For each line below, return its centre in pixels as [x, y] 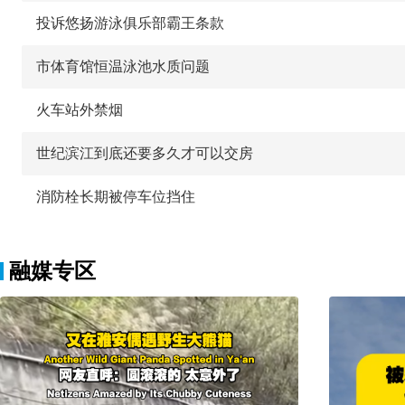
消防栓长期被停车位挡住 [116, 196]
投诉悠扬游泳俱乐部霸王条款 [130, 23]
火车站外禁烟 [80, 109]
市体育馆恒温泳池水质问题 [123, 66]
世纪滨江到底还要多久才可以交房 [145, 153]
